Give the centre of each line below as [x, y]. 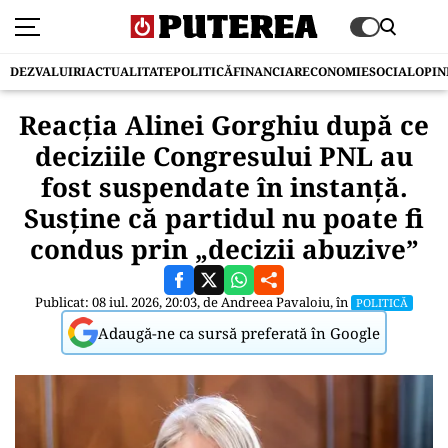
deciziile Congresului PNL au [224, 156]
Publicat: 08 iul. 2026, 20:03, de [128, 302]
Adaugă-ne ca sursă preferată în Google [239, 332]
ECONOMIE [335, 71]
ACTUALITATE [129, 71]
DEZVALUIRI [48, 71]
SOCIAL [392, 71]
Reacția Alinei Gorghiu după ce [224, 125]
